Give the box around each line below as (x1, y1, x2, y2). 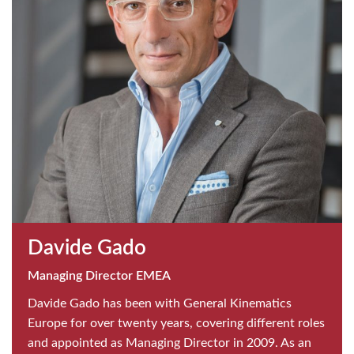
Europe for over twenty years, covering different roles (28, 316, 325, 330)
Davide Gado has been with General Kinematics (28, 296, 292, 310)
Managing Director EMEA (28, 269, 171, 282)
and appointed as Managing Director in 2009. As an (28, 336, 311, 349)
